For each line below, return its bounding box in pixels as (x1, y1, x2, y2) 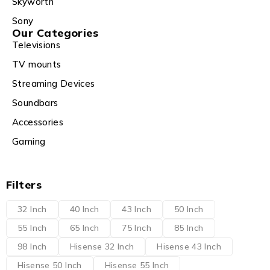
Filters (6, 178, 42, 192)
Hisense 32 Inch (69, 241, 134, 253)
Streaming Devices (12, 78, 95, 90)
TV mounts (12, 58, 61, 71)
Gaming (12, 136, 46, 148)
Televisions (12, 39, 61, 51)
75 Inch (122, 222, 151, 234)
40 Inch (69, 204, 99, 215)
